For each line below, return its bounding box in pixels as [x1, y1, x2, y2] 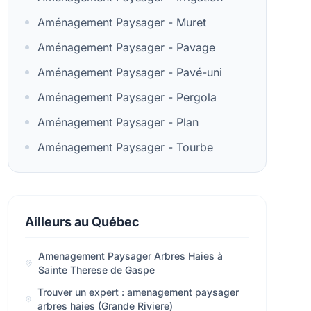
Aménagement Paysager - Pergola [37, 90, 217, 104]
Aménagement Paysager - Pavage [37, 40, 215, 54]
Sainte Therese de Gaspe [37, 264, 155, 276]
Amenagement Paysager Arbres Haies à [37, 250, 223, 262]
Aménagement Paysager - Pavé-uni [37, 65, 222, 79]
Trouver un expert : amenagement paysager [37, 286, 239, 298]
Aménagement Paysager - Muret [37, 15, 206, 29]
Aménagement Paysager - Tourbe [37, 140, 213, 154]
